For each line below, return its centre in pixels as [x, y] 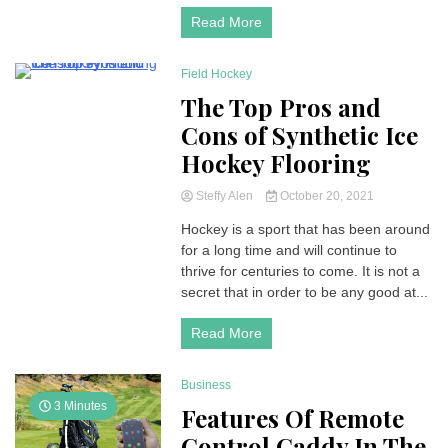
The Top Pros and [281, 107]
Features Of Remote [293, 418]
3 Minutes [79, 406]
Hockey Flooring [276, 163]
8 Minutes [79, 95]
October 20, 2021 [325, 196]
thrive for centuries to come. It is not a [301, 271]
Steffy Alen [225, 196]
